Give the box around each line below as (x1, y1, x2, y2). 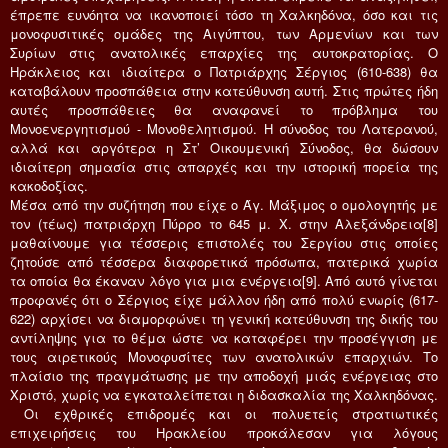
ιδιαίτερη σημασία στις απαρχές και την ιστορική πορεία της (10, 156, 438, 176)
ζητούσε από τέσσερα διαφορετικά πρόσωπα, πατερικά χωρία (10, 251, 438, 271)
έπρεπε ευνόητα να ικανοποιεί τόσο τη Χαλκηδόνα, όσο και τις (10, 4, 438, 24)
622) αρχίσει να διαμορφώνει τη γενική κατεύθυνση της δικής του (10, 308, 438, 328)
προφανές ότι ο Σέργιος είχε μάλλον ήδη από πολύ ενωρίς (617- (10, 289, 438, 309)
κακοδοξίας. (10, 175, 88, 195)
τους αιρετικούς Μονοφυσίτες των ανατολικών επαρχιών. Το (10, 346, 438, 366)
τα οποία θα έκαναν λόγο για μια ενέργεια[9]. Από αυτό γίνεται (10, 270, 438, 290)
